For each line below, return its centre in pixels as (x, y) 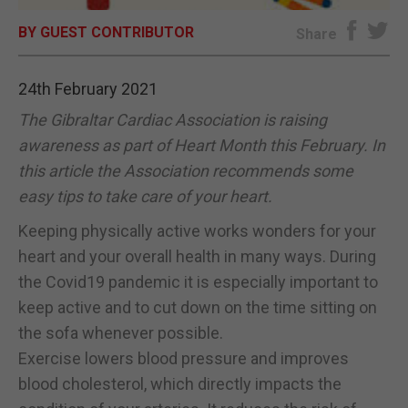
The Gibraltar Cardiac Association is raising (173, 119)
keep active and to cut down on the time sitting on (198, 307)
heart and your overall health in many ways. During (197, 256)
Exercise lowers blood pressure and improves (184, 358)
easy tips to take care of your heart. (145, 196)
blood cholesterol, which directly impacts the (180, 383)
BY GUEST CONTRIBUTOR (106, 32)
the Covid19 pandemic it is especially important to (198, 281)
